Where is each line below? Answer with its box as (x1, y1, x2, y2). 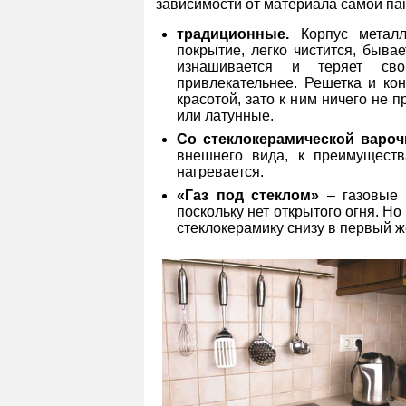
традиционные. (177, 26, 289, 42)
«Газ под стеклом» (177, 188, 327, 203)
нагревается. (177, 164, 264, 179)
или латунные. (177, 108, 274, 123)
